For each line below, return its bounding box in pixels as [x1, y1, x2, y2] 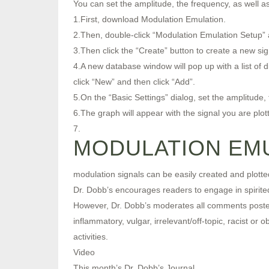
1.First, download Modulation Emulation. [73, 14, 226, 24]
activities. [73, 231, 108, 241]
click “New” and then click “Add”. [73, 76, 195, 86]
